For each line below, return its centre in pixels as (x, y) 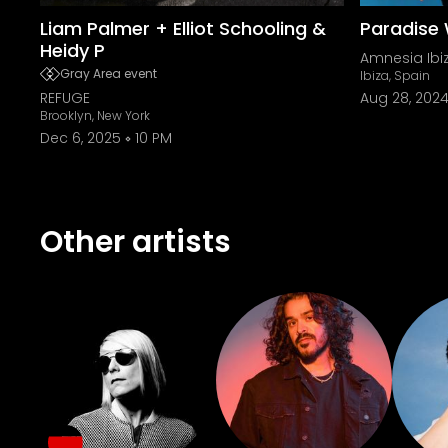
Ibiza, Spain (395, 75)
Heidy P (72, 50)
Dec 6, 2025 (80, 138)
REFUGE (65, 98)
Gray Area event (108, 73)
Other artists (135, 242)
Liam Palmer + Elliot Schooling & (183, 28)
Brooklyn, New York (95, 115)
